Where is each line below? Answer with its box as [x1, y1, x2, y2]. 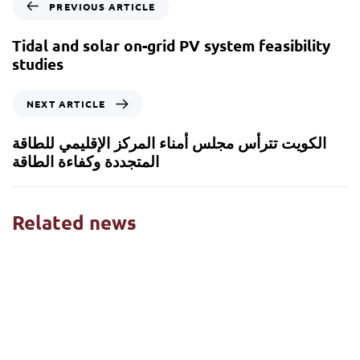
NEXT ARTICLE [27, 97, 106, 111]
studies [12, 53, 63, 74]
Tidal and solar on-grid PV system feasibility [12, 35, 330, 55]
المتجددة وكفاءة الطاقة [12, 151, 159, 172]
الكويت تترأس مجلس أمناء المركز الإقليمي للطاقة [12, 133, 326, 153]
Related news [12, 210, 137, 235]
